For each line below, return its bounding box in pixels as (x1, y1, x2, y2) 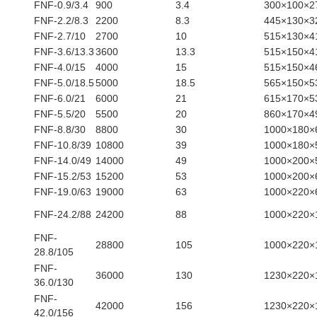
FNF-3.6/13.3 (34, 46, 94, 57)
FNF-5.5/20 (34, 108, 86, 120)
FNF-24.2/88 (34, 209, 91, 220)
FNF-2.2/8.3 (34, 15, 88, 26)
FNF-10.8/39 (34, 139, 91, 151)
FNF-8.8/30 (34, 124, 86, 135)
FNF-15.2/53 (34, 171, 91, 182)
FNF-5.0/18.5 (34, 77, 94, 88)
